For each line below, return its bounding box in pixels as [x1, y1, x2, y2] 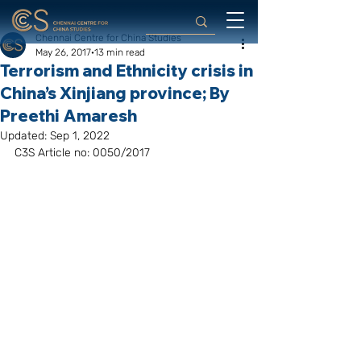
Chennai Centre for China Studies [35, 32, 181, 44]
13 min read [94, 47, 145, 58]
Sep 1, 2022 [50, 129, 110, 143]
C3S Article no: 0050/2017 [15, 146, 150, 160]
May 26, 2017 [35, 47, 91, 58]
